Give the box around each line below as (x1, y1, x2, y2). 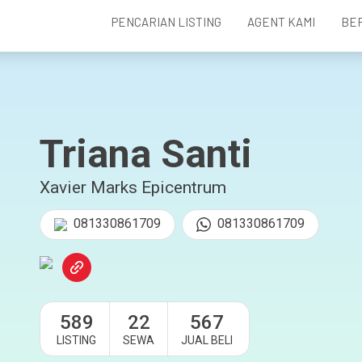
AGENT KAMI (247, 15, 315, 29)
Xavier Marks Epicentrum (40, 177, 226, 197)
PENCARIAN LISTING (112, 15, 221, 29)
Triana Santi (40, 130, 252, 177)
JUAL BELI (181, 333, 233, 347)
